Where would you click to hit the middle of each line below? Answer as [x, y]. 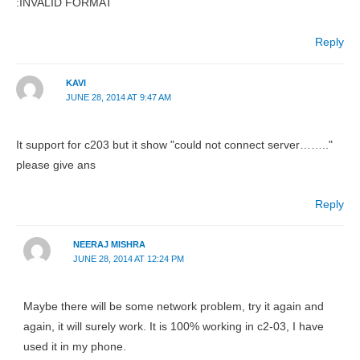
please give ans [56, 165]
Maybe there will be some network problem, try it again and [174, 307]
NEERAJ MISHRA [109, 245]
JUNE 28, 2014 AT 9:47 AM [118, 97]
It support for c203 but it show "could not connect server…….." [174, 145]
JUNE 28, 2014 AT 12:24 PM [128, 259]
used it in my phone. [75, 347]
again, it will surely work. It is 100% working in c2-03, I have [174, 327]
